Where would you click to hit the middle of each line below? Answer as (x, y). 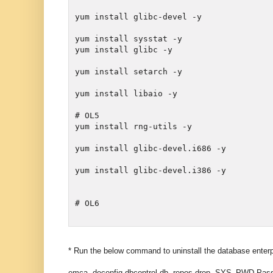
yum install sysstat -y (129, 38)
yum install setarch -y (129, 71)
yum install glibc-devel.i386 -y (151, 170)
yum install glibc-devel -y (138, 16)
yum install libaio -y (126, 93)
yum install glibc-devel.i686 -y (151, 148)
